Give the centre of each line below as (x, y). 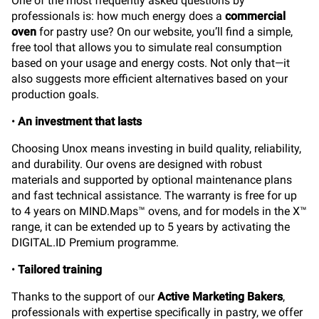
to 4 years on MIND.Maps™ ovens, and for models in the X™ (159, 211)
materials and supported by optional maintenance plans (152, 180)
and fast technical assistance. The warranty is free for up (154, 195)
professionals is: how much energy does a (118, 16)
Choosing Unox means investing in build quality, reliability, (156, 148)
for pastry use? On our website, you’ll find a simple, (164, 32)
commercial (255, 16)
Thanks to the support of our (84, 297)
